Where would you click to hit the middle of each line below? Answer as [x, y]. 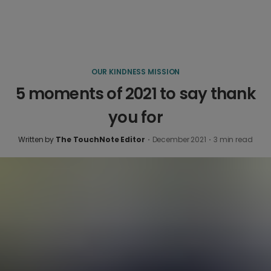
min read [235, 139]
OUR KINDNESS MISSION [135, 72]
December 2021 [179, 139]
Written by [37, 139]
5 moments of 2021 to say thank [135, 94]
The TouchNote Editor [100, 139]
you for [135, 117]
